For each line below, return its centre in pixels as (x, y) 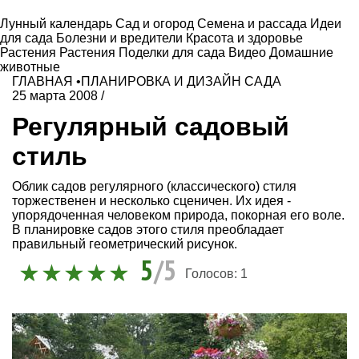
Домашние (301, 52)
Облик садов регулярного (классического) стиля (154, 187)
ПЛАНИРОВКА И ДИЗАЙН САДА (181, 81)
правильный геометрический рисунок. (125, 244)
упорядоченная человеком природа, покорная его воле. (178, 216)
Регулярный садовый (151, 126)
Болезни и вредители (121, 38)
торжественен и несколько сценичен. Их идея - (151, 201)
